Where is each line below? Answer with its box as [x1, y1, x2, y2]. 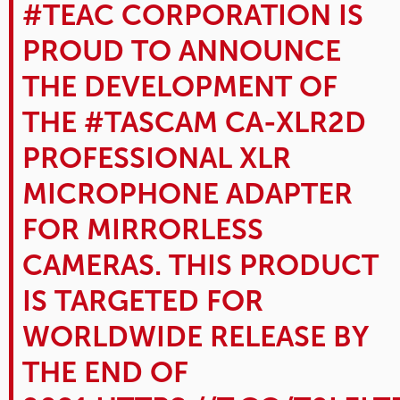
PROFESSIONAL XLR [22, 140, 291, 175]
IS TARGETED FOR [22, 283, 263, 318]
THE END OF [22, 354, 188, 389]
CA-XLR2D [218, 104, 366, 139]
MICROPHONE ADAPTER [22, 176, 353, 211]
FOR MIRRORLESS [22, 212, 263, 246]
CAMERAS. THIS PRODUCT [22, 247, 379, 282]
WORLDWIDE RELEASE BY [22, 319, 369, 354]
